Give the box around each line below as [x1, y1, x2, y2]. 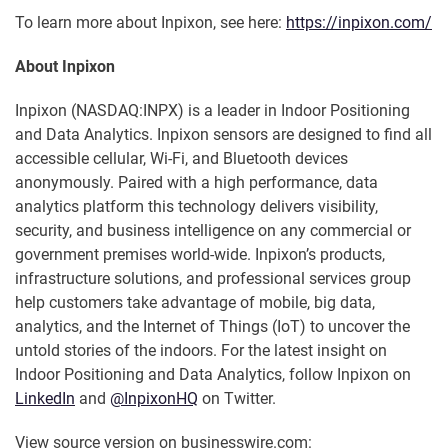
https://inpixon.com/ [286, 13, 432, 33]
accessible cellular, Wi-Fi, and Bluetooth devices [15, 149, 348, 169]
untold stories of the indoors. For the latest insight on [15, 341, 387, 361]
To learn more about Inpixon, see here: [15, 13, 286, 33]
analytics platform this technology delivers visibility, [15, 197, 378, 217]
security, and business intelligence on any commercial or [15, 221, 411, 241]
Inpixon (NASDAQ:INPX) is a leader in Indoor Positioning [15, 101, 410, 121]
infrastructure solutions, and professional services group [15, 269, 411, 289]
